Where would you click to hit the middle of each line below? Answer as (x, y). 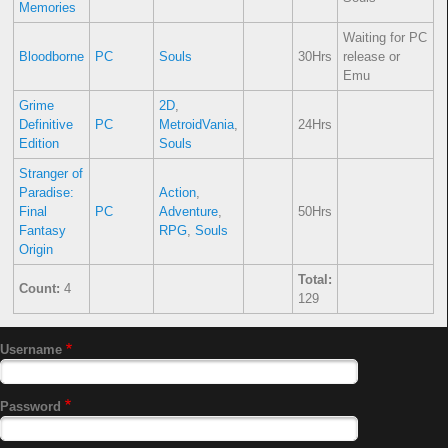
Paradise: (46, 193)
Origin (35, 250)
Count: (39, 289)
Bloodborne (51, 57)
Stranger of (50, 174)
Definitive (45, 125)
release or (371, 57)
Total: (314, 280)
